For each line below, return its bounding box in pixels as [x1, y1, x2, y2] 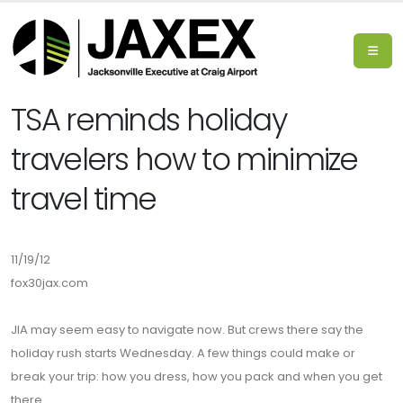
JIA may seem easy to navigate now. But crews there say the [11, 321, 363, 338]
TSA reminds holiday [11, 99, 286, 141]
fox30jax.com [11, 274, 88, 291]
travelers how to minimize [11, 139, 358, 181]
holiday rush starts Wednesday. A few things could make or [11, 345, 355, 362]
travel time [11, 178, 157, 220]
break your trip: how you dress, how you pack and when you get [11, 368, 382, 385]
